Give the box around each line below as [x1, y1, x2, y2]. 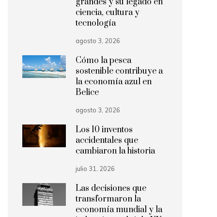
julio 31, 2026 [76, 165, 115, 172]
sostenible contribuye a [76, 66, 163, 77]
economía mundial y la [76, 204, 162, 215]
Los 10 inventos [76, 124, 133, 135]
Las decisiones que [76, 183, 146, 194]
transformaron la [76, 194, 141, 204]
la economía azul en [76, 77, 152, 87]
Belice [76, 87, 99, 98]
